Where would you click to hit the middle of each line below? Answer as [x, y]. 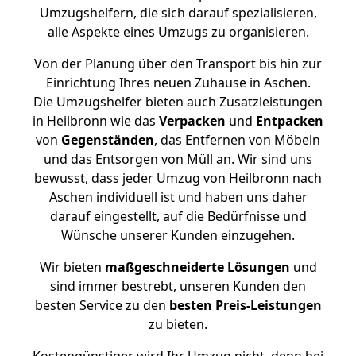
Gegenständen [108, 140]
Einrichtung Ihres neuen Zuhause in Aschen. [178, 83]
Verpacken [192, 121]
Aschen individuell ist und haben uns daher [178, 197]
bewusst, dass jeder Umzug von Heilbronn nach [178, 178]
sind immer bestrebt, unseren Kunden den [178, 286]
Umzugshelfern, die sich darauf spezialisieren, [178, 13]
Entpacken [290, 121]
